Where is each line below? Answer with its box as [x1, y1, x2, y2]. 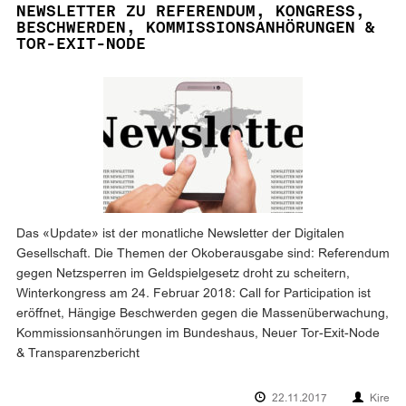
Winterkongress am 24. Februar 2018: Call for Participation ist [16, 288, 371, 301]
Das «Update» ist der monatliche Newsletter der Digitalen [16, 228, 344, 241]
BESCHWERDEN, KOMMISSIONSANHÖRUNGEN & [16, 18, 375, 37]
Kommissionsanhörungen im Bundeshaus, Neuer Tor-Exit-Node [16, 328, 380, 341]
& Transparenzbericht [16, 348, 140, 361]
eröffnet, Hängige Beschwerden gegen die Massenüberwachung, [16, 308, 389, 321]
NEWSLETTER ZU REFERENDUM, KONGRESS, [16, 2, 365, 21]
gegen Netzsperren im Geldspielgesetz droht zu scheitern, [16, 268, 350, 281]
